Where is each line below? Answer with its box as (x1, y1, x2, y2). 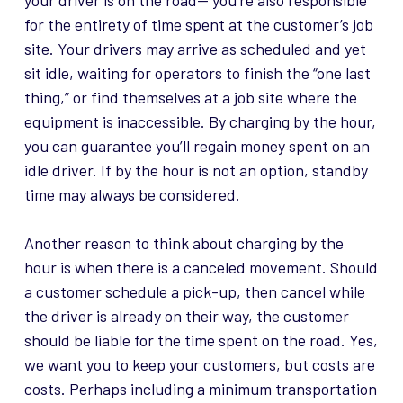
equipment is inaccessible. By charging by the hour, (23, 112, 376, 132)
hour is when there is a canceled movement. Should (23, 257, 378, 278)
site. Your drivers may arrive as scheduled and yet (23, 39, 366, 59)
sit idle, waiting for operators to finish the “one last (23, 63, 371, 84)
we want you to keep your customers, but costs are (23, 354, 375, 375)
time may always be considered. (23, 184, 240, 205)
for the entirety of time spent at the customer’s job (23, 14, 373, 35)
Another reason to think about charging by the (23, 233, 344, 254)
